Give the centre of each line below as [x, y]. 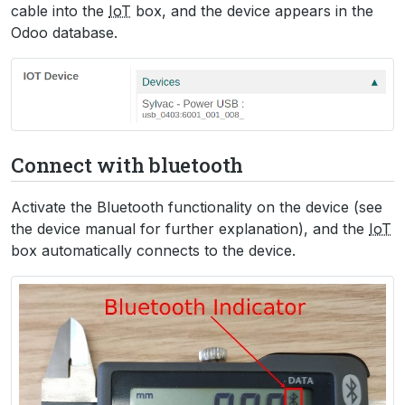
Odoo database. [64, 32]
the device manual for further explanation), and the [190, 228]
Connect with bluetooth [127, 164]
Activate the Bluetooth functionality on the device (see [197, 207]
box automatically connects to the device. [153, 250]
